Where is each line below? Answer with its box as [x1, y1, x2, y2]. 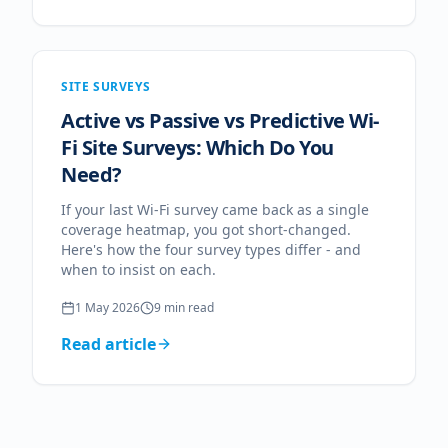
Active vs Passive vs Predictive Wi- [61, 107, 379, 134]
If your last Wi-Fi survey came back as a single [61, 200, 369, 219]
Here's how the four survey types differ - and [61, 240, 361, 259]
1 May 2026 [75, 299, 140, 316]
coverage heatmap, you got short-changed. [61, 220, 351, 239]
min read [161, 299, 214, 316]
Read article [61, 333, 156, 355]
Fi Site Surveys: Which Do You [61, 134, 334, 161]
